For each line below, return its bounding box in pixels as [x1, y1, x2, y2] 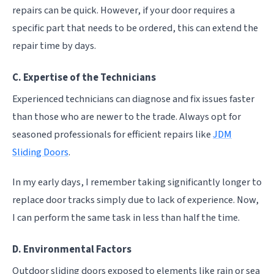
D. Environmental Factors [12, 242, 131, 257]
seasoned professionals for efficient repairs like [12, 127, 213, 142]
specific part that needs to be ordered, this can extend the [12, 20, 258, 35]
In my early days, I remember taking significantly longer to [12, 174, 262, 190]
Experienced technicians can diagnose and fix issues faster [12, 91, 254, 106]
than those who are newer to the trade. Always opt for [12, 109, 241, 124]
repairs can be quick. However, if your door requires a [12, 2, 235, 18]
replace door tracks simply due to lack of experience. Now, [12, 192, 259, 207]
